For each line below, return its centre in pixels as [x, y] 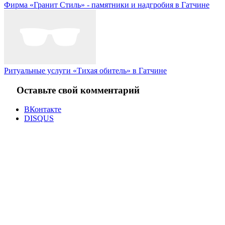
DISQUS [39, 119]
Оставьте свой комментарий [78, 90]
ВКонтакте [43, 109]
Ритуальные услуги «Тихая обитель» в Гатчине [85, 70]
